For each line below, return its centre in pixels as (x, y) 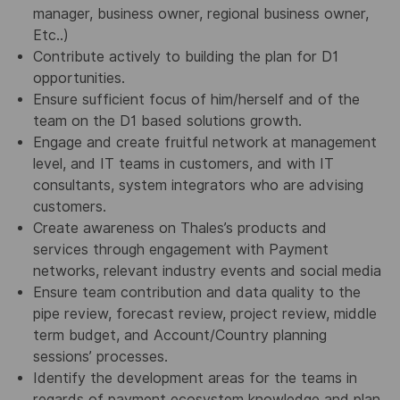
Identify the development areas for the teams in (195, 378)
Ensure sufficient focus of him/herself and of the (196, 99)
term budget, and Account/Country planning (179, 335)
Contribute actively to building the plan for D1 (185, 56)
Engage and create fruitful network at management (204, 142)
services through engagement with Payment (180, 249)
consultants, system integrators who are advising (198, 185)
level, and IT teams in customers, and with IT (183, 163)
